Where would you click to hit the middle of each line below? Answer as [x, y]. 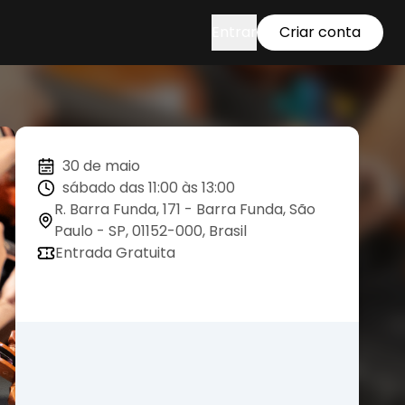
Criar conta [320, 32]
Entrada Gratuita [115, 253]
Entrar [234, 32]
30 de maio [101, 166]
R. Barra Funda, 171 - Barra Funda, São [184, 209]
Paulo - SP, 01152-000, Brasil [150, 231]
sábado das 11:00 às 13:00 [149, 188]
